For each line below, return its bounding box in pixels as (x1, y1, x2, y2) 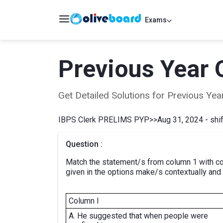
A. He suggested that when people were (69, 211, 208, 221)
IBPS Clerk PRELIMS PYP (58, 115, 149, 124)
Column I (69, 196, 99, 206)
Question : (66, 139, 103, 149)
